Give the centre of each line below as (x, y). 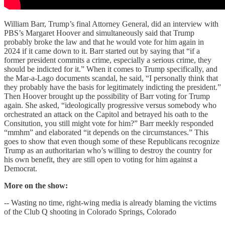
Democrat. (21, 169)
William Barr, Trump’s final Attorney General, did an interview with (111, 24)
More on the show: (36, 186)
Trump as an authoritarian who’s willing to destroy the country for (108, 151)
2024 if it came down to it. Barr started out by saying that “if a (102, 51)
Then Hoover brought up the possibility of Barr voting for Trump (107, 96)
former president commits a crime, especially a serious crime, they (108, 60)
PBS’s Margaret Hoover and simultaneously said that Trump (99, 33)
